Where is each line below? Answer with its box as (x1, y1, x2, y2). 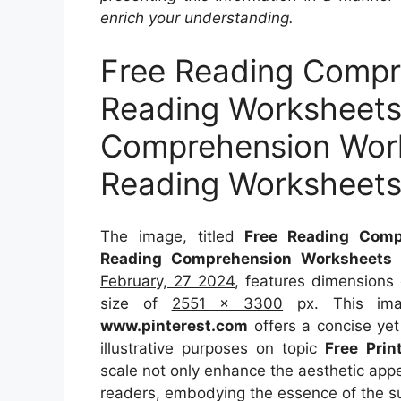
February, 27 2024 (100, 271, 235, 290)
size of (100, 294, 172, 312)
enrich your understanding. (100, 8, 294, 27)
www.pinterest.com (100, 316, 248, 335)
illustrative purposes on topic (100, 338, 326, 357)
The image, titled (100, 226, 245, 245)
